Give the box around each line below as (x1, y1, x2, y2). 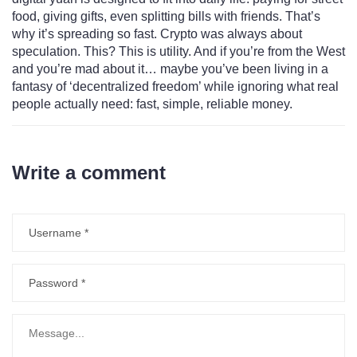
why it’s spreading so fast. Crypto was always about (12, 27, 302, 41)
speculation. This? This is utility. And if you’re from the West (12, 45, 345, 59)
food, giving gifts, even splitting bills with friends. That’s (12, 10, 320, 24)
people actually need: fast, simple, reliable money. (12, 97, 292, 112)
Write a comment (12, 162, 166, 184)
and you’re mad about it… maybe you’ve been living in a (12, 62, 328, 76)
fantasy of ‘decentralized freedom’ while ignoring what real (12, 80, 339, 94)
